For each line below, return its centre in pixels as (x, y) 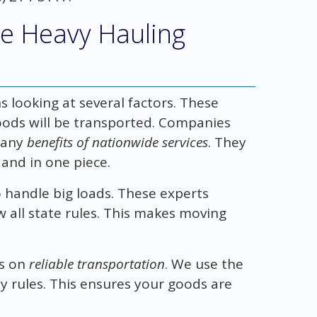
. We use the (204, 264)
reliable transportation (97, 264)
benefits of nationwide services (117, 142)
